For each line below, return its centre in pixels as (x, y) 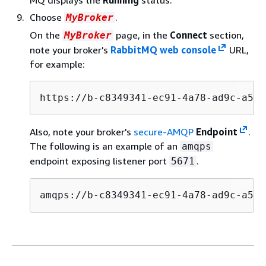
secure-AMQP (165, 132)
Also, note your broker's (82, 132)
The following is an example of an (105, 146)
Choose (47, 17)
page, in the (142, 35)
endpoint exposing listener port (99, 161)
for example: (57, 64)
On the (46, 35)
